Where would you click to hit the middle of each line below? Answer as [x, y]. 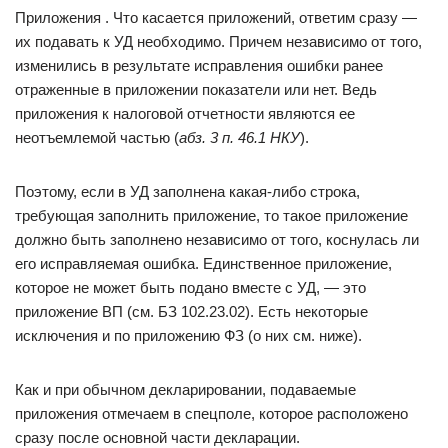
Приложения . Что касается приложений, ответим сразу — [216, 17]
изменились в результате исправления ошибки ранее [199, 65]
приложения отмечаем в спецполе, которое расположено [211, 413]
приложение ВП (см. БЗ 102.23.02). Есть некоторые [191, 311]
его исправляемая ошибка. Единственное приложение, [203, 263]
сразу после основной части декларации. [157, 437]
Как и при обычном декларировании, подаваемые [185, 389]
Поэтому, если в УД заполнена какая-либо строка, [187, 191]
